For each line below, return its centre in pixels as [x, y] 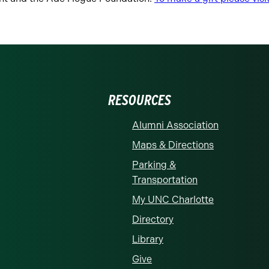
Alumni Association [175, 125]
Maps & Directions [173, 145]
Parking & [154, 165]
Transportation [165, 180]
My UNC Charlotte [173, 199]
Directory [153, 219]
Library [148, 239]
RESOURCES [140, 100]
